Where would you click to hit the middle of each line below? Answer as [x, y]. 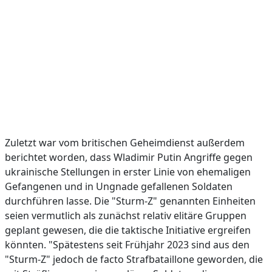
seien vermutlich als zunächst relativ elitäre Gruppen [126, 216]
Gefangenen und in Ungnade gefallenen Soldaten [119, 186]
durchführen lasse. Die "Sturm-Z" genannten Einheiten [130, 201]
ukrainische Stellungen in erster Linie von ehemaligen [128, 172]
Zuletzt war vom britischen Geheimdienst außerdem [125, 143]
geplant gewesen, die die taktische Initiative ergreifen [128, 230]
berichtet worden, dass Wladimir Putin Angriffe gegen [129, 157]
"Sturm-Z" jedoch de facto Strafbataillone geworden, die [134, 259]
